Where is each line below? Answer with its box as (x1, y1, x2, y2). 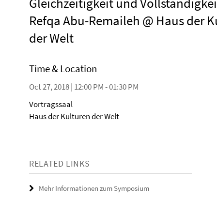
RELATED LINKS (29, 158, 90, 169)
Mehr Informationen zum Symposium (39, 184, 149, 193)
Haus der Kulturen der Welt (29, 111, 119, 122)
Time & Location (29, 62, 97, 75)
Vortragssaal (29, 99, 73, 109)
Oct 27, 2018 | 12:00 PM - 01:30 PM (29, 81, 139, 92)
